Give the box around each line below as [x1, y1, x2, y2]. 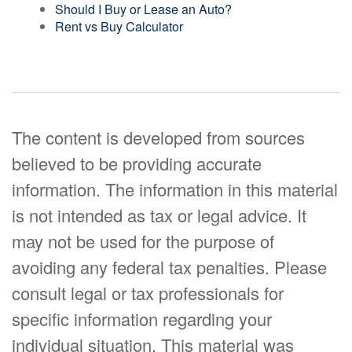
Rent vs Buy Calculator [55, 17, 183, 35]
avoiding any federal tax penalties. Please [12, 255, 327, 279]
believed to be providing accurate [12, 151, 262, 175]
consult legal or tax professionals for [12, 280, 284, 305]
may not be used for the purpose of [12, 229, 274, 253]
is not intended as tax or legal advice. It [12, 203, 306, 227]
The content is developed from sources [12, 125, 305, 149]
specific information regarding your [12, 306, 272, 331]
